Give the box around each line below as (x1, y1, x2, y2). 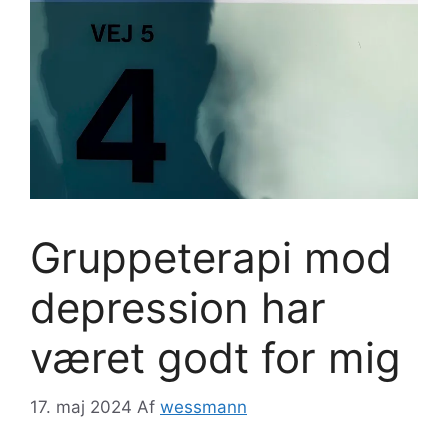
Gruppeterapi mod (30, 232, 392, 284)
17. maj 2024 (30, 396, 132, 417)
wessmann (160, 396, 247, 417)
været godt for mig (30, 332, 401, 384)
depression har (30, 282, 326, 334)
